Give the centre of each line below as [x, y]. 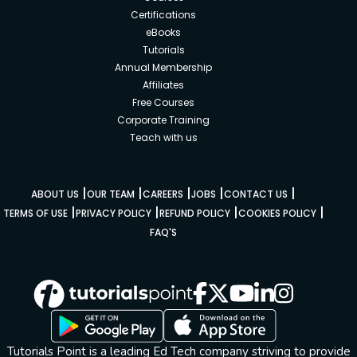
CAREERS [163, 194]
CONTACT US [256, 194]
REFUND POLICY [194, 213]
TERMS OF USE [35, 213]
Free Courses [164, 102]
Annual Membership [164, 67]
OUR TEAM [111, 194]
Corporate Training [164, 120]
